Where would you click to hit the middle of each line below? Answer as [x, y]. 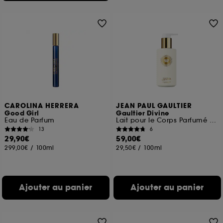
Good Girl [22, 113]
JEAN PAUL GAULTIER [154, 106]
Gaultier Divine [143, 113]
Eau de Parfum [30, 120]
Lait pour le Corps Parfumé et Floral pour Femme [213, 120]
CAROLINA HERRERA [42, 106]
